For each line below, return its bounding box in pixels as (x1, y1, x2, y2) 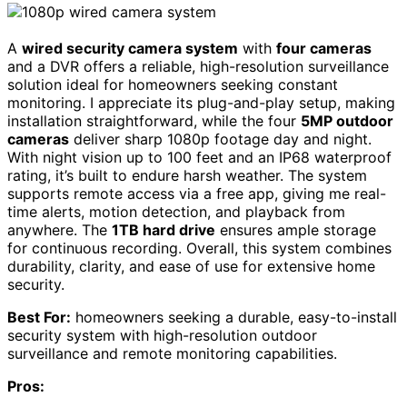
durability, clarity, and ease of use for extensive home (7, 256, 375, 275)
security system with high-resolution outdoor (7, 325, 317, 344)
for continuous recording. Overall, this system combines (7, 238, 392, 257)
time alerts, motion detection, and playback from (7, 202, 345, 221)
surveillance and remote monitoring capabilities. (7, 343, 337, 362)
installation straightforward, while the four (7, 111, 301, 130)
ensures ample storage (215, 220, 376, 239)
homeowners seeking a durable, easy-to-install (71, 307, 397, 326)
